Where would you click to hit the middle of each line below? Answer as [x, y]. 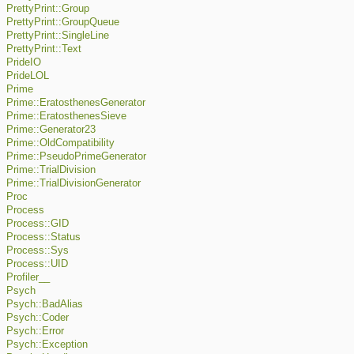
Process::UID [37, 264]
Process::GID [38, 224]
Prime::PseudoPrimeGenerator [76, 157]
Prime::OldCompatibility [60, 143]
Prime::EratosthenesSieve [66, 117]
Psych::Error [35, 331]
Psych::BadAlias [45, 305]
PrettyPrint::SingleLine [58, 36]
